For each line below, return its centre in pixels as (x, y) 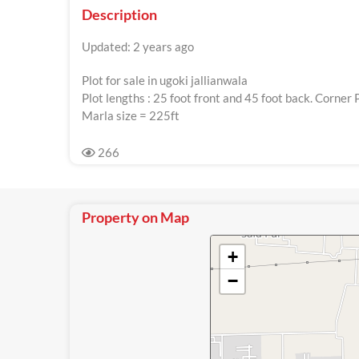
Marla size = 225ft (131, 115)
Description (119, 14)
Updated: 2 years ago (138, 46)
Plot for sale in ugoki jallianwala (165, 80)
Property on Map (135, 217)
